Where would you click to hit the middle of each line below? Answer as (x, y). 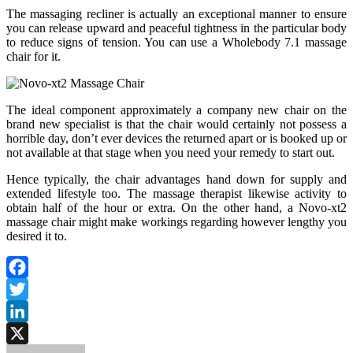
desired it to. (37, 236)
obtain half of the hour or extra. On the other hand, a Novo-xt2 (176, 208)
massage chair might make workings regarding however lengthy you (176, 222)
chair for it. (33, 57)
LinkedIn (29, 333)
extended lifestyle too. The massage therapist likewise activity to (176, 194)
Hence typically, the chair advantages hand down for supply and (176, 180)
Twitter (24, 311)
